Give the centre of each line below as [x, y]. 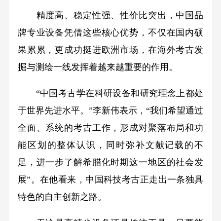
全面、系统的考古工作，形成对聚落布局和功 [110, 128]
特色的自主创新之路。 [62, 197]
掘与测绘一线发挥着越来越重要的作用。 [97, 67]
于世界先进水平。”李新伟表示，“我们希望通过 [110, 110]
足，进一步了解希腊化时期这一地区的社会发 [110, 162]
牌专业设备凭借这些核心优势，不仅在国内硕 [110, 33]
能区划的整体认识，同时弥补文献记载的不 [110, 145]
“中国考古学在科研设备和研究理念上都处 [110, 93]
